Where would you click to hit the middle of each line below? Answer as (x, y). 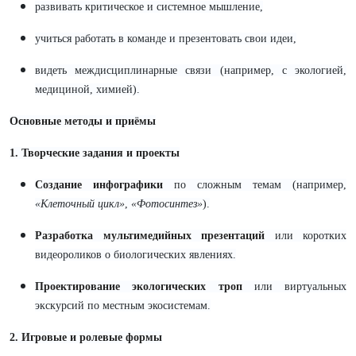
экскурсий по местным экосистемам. (123, 306)
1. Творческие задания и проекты (95, 153)
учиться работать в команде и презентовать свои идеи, (166, 39)
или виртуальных (294, 286)
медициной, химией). (87, 89)
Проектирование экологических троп (139, 286)
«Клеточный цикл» (80, 204)
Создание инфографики (99, 185)
